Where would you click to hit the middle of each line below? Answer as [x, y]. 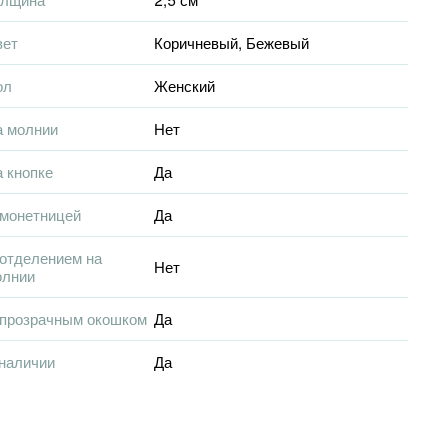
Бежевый [277, 42]
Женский [184, 85]
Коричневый [196, 42]
